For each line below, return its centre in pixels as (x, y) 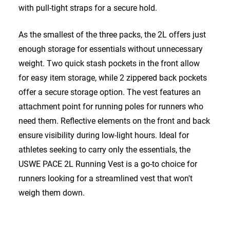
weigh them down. (52, 193)
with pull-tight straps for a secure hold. (88, 8)
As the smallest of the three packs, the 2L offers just (112, 35)
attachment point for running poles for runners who (111, 107)
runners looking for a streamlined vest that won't (106, 179)
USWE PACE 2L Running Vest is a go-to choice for (108, 164)
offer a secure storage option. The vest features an (110, 92)
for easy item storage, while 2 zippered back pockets (113, 78)
